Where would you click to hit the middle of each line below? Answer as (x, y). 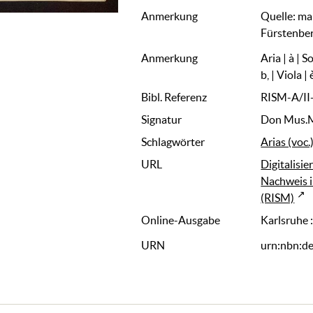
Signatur (162, 120)
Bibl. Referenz (174, 97)
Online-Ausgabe (181, 220)
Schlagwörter (173, 142)
